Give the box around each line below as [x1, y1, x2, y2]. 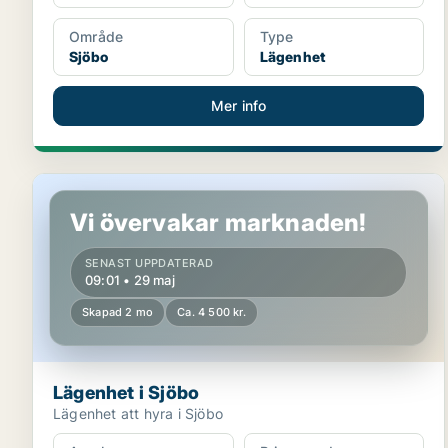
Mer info [210, 97, 267, 114]
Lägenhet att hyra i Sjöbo [53, 405, 223, 422]
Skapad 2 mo [82, 305, 154, 319]
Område [69, 28, 124, 45]
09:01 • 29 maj [85, 272, 175, 288]
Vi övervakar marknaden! [70, 208, 367, 237]
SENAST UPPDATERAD [85, 256, 214, 270]
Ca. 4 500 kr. [177, 305, 246, 319]
